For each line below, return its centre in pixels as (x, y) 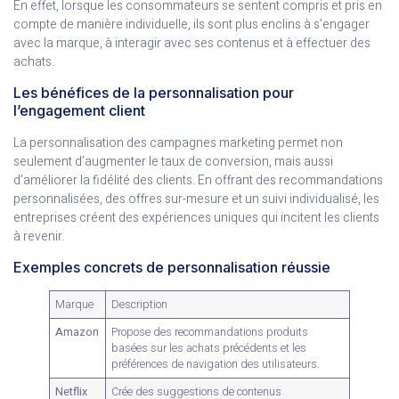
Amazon (77, 333)
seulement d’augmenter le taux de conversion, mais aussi (173, 162)
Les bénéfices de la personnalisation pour (154, 93)
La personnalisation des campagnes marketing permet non (178, 143)
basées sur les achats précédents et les (209, 349)
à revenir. (39, 237)
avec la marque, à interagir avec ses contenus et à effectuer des (192, 43)
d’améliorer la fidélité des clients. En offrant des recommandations (198, 181)
